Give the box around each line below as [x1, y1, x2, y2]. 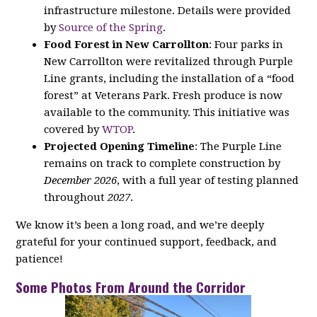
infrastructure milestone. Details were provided [44, 4, 292, 17]
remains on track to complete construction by [44, 156, 281, 170]
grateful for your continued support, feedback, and [16, 235, 277, 248]
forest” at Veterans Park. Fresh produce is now [44, 88, 283, 102]
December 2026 [44, 173, 117, 187]
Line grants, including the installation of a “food [44, 71, 295, 85]
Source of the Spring [59, 21, 163, 34]
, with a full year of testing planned [117, 173, 299, 187]
